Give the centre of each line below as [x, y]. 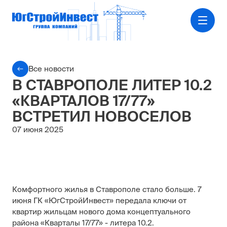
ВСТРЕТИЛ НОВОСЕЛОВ [102, 116]
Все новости [51, 69]
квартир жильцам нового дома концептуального [101, 212]
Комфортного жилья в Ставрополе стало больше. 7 [107, 189]
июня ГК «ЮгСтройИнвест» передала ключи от [99, 200]
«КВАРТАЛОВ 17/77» [84, 101]
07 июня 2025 [38, 129]
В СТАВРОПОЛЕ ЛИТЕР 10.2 [112, 85]
